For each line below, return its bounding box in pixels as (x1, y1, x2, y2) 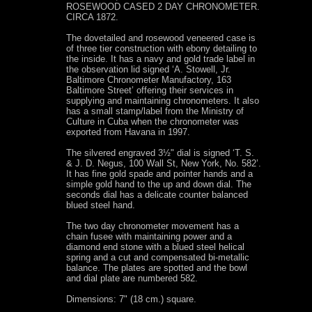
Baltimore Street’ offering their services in (66, 85, 233, 96)
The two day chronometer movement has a (66, 221, 239, 232)
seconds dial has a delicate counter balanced (66, 189, 248, 201)
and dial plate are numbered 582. (66, 273, 198, 284)
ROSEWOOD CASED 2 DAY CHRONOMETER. (66, 1, 260, 13)
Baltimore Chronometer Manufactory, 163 (66, 75, 231, 86)
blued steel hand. (66, 200, 135, 211)
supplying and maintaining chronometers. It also (66, 95, 259, 107)
